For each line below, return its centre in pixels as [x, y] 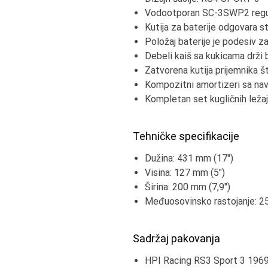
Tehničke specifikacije [186, 136]
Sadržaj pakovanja [176, 238]
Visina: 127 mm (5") [185, 172]
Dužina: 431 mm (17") [189, 158]
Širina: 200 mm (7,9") [188, 187]
